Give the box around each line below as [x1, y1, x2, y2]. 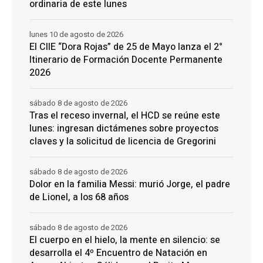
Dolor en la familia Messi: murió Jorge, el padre [29, 177, 230, 192]
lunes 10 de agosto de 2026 [29, 29, 123, 41]
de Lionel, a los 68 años [29, 190, 129, 205]
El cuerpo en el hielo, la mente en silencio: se [29, 233, 220, 248]
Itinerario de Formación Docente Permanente [29, 53, 222, 68]
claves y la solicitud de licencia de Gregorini [29, 134, 216, 149]
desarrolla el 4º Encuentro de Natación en [29, 246, 207, 261]
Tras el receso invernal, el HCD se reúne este [29, 109, 220, 123]
